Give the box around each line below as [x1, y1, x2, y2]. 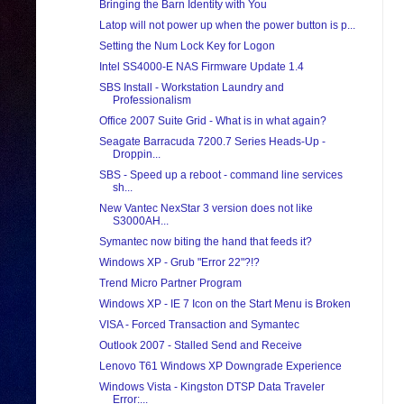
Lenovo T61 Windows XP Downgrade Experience [98, 360, 342, 373]
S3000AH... [112, 215, 169, 228]
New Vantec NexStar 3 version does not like [98, 202, 313, 216]
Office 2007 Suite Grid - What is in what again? [98, 115, 326, 128]
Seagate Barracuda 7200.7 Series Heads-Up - [98, 135, 326, 149]
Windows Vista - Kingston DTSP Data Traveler [98, 381, 325, 394]
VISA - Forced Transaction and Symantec [98, 318, 299, 332]
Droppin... [112, 148, 161, 161]
